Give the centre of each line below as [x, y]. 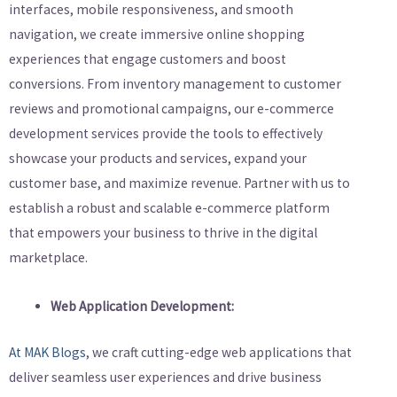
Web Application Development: [142, 307]
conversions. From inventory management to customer [175, 84]
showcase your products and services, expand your [158, 159]
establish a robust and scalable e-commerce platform [169, 208]
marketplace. [48, 258]
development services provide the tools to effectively [166, 134]
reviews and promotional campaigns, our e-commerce [171, 109]
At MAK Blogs [47, 352]
